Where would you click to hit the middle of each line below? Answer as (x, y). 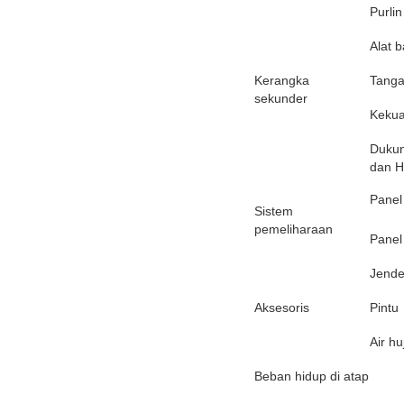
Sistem (274, 211)
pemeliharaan (294, 229)
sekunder (281, 98)
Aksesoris (282, 307)
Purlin (386, 11)
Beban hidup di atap (312, 376)
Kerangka (282, 80)
